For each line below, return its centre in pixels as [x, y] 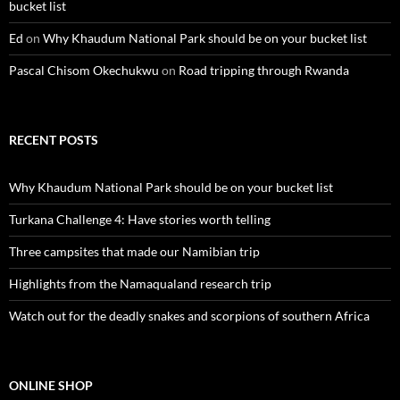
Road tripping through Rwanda [264, 70]
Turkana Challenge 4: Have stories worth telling [140, 219]
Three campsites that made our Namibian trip [134, 251]
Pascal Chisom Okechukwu [84, 70]
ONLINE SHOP [51, 385]
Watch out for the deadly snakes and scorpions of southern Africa [189, 316]
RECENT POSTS [54, 140]
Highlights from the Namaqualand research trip [140, 283]
